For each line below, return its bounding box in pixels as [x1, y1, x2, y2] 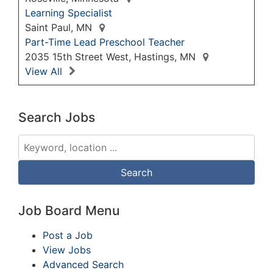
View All [25, 65, 62, 78]
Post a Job [43, 229, 93, 242]
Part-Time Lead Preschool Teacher [25, 36, 185, 49]
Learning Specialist [25, 7, 112, 19]
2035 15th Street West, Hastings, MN [25, 51, 199, 63]
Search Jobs [18, 110, 95, 126]
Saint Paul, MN [25, 21, 95, 34]
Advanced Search [43, 258, 124, 271]
